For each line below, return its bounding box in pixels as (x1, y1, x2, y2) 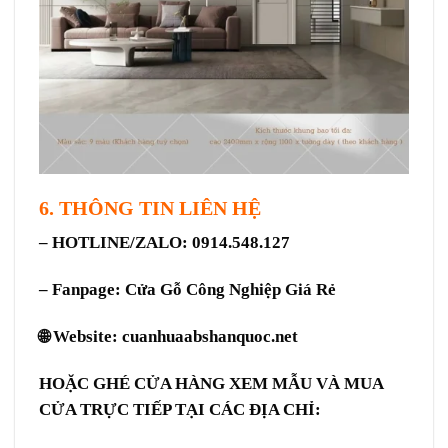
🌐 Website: (39, 326, 122, 346)
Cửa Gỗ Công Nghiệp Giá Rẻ (125, 280, 336, 300)
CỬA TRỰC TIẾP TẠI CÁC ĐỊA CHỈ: (39, 399, 321, 419)
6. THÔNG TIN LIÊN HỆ (39, 196, 261, 219)
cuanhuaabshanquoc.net (122, 326, 298, 346)
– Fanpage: (39, 280, 125, 300)
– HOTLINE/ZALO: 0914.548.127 (39, 233, 294, 253)
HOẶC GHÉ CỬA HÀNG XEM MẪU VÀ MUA (39, 373, 383, 393)
